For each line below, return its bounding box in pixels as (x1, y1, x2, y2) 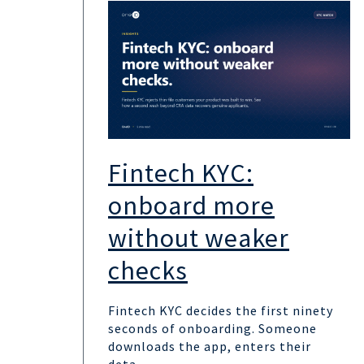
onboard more (108, 189, 275, 222)
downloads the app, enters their (108, 338, 311, 354)
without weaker (108, 222, 289, 254)
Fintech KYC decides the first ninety (108, 302, 333, 318)
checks (108, 254, 188, 287)
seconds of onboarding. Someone (108, 320, 317, 336)
